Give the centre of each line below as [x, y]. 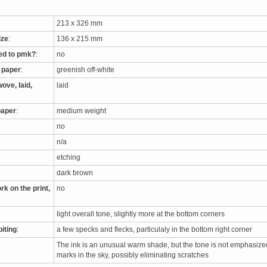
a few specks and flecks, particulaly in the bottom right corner [156, 229]
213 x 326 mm [81, 23]
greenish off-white [87, 70]
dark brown [77, 173]
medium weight [83, 111]
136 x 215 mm [81, 39]
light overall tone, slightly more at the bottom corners [142, 214]
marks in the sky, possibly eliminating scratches [134, 255]
